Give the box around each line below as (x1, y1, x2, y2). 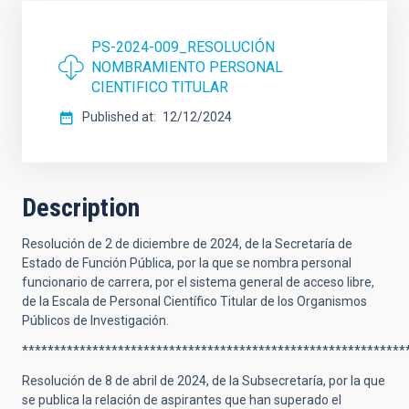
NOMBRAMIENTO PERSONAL (91, 58, 283, 76)
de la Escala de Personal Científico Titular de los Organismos (22, 294, 367, 309)
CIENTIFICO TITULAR (91, 79, 228, 96)
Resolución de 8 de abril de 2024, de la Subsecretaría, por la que (22, 373, 385, 388)
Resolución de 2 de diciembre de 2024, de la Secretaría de (22, 236, 352, 251)
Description (22, 193, 140, 223)
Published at (82, 110, 153, 124)
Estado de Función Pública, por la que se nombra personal (22, 256, 351, 270)
